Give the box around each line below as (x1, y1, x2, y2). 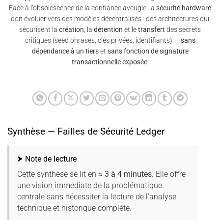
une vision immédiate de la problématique (17, 181, 162, 191)
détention (94, 26, 123, 34)
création (59, 26, 84, 34)
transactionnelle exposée (71, 58, 147, 66)
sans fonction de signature (107, 47, 189, 55)
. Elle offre (152, 169, 186, 179)
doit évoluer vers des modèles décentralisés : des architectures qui (11, 15, 209, 23)
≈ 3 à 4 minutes (98, 169, 152, 179)
